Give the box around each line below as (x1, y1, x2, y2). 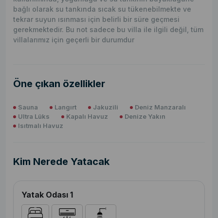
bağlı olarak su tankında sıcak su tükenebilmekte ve (13, 5, 191, 14)
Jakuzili (93, 103, 118, 111)
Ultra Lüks (18, 112, 50, 121)
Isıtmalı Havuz (18, 122, 63, 130)
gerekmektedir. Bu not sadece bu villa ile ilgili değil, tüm (13, 25, 203, 34)
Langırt (54, 103, 76, 111)
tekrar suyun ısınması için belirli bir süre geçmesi (13, 15, 180, 24)
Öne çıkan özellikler (13, 78, 105, 90)
